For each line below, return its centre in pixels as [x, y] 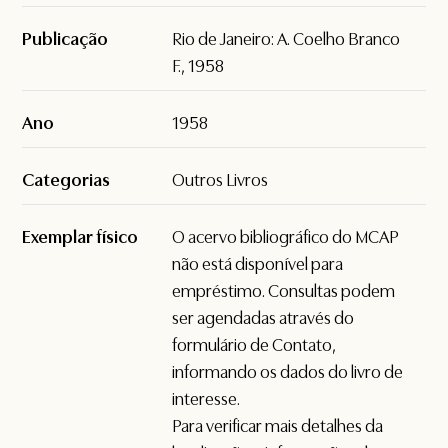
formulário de [222, 345]
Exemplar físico [80, 237]
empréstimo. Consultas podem [284, 291]
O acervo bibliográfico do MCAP [286, 237]
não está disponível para [258, 264]
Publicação [65, 39]
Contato [302, 345]
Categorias [66, 180]
